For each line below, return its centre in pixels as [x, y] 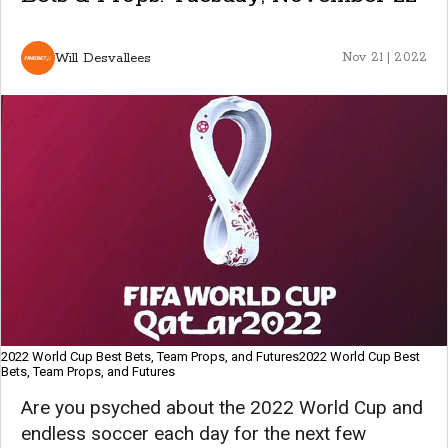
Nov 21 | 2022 [384, 58]
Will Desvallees [103, 58]
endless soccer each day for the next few [193, 434]
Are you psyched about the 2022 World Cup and [222, 408]
